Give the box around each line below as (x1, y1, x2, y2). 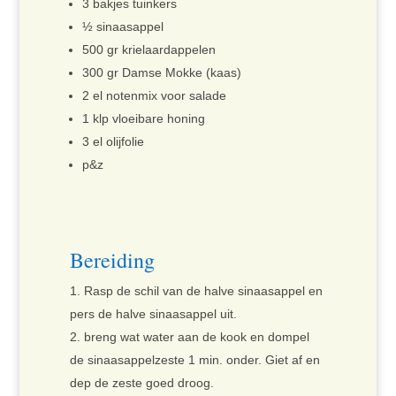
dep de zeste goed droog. (69, 376, 214, 391)
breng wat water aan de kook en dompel (83, 330, 309, 345)
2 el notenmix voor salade (81, 88, 226, 103)
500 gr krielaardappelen (81, 42, 216, 57)
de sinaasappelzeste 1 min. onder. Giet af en (69, 353, 320, 368)
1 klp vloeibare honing (81, 111, 205, 126)
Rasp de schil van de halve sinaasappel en (83, 284, 323, 299)
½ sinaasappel (81, 19, 164, 34)
